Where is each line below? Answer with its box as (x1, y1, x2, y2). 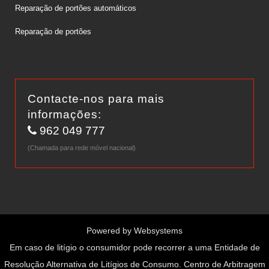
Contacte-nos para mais (27, 92, 165, 105)
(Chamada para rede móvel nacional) (27, 144, 136, 151)
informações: (27, 107, 101, 121)
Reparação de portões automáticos (15, 3, 136, 13)
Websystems (134, 225, 183, 235)
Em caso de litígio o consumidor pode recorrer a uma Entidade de (9, 242, 260, 252)
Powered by (86, 225, 134, 235)
